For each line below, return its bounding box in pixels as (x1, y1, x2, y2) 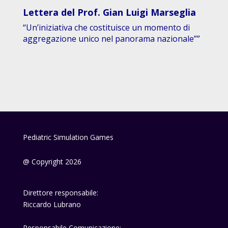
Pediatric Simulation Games (22, 132, 113, 142)
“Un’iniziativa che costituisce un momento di (22, 21, 190, 33)
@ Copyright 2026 (22, 156, 81, 166)
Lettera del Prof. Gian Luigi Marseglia (22, 6, 196, 18)
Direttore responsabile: (22, 187, 98, 197)
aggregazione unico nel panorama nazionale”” (22, 33, 200, 44)
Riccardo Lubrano (22, 199, 81, 209)
